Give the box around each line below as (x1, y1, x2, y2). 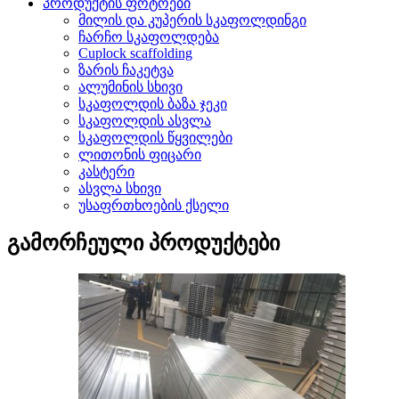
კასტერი (78, 163, 134, 179)
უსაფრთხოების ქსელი (78, 197, 229, 213)
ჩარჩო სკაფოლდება (78, 28, 219, 45)
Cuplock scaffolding (78, 45, 192, 61)
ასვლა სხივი (78, 180, 161, 196)
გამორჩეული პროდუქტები (7, 232, 280, 256)
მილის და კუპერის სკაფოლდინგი (78, 12, 306, 28)
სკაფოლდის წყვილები (78, 129, 232, 145)
